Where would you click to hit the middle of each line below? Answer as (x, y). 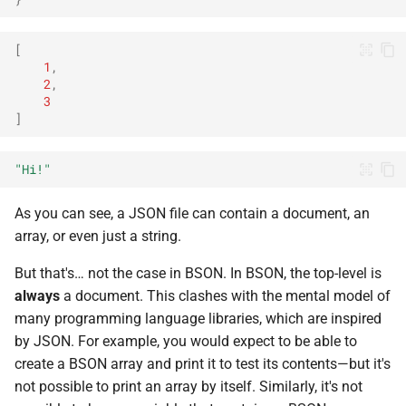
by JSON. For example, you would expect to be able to (186, 341)
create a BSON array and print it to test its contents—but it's (203, 364)
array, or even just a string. (98, 236)
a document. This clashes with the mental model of (225, 296)
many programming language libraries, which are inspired (198, 319)
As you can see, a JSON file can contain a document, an (192, 213)
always (37, 296)
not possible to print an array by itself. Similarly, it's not (188, 387)
